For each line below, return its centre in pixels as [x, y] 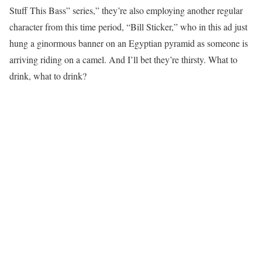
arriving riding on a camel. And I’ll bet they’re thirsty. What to [123, 59]
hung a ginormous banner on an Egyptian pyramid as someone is [129, 43]
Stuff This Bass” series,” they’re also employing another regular [126, 10]
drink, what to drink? [48, 76]
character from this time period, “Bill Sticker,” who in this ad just [128, 27]
